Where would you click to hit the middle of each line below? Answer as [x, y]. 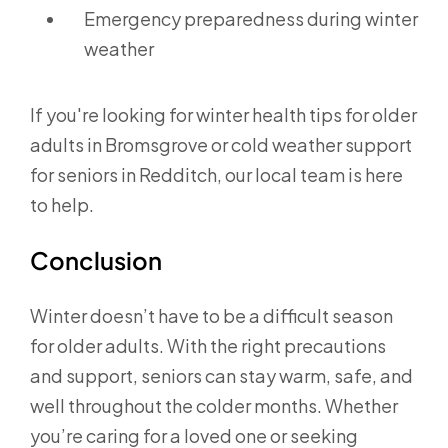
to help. [62, 204]
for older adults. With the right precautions [208, 345]
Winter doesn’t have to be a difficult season [211, 315]
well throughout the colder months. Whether [214, 405]
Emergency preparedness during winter [251, 18]
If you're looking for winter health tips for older [223, 114]
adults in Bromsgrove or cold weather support [221, 144]
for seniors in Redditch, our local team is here [216, 174]
